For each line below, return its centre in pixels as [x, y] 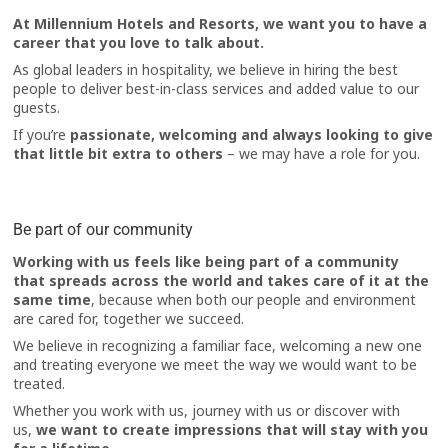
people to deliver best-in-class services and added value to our [216, 89]
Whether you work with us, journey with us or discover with [207, 411]
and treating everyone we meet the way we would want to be [215, 365]
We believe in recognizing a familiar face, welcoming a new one [218, 346]
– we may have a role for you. [322, 154]
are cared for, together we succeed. [129, 319]
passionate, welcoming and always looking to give [252, 135]
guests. [37, 108]
